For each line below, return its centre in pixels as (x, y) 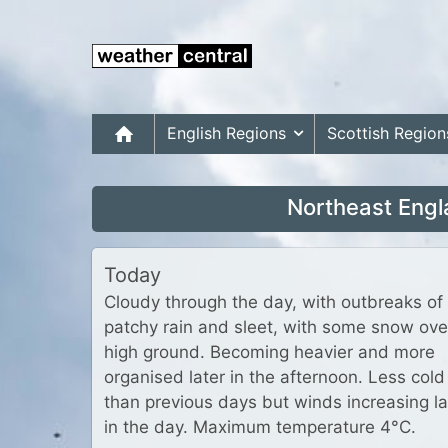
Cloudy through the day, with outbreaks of (273, 302)
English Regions (226, 132)
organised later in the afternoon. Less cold (274, 377)
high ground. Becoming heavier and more (269, 352)
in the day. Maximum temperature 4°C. (260, 427)
